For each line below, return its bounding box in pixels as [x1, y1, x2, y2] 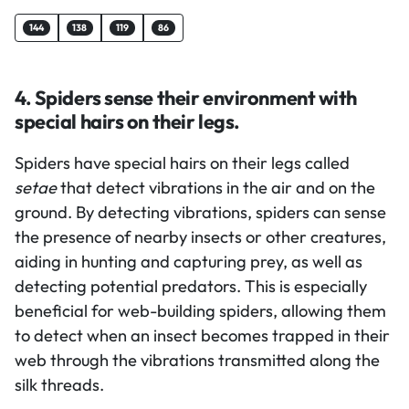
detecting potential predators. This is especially [15, 275, 367, 297]
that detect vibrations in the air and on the [57, 176, 375, 198]
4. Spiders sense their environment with [15, 85, 358, 111]
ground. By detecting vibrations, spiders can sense [15, 201, 386, 223]
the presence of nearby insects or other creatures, [15, 225, 386, 247]
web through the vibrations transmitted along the [15, 349, 380, 371]
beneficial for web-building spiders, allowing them [15, 299, 386, 321]
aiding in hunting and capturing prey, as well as [15, 250, 362, 272]
